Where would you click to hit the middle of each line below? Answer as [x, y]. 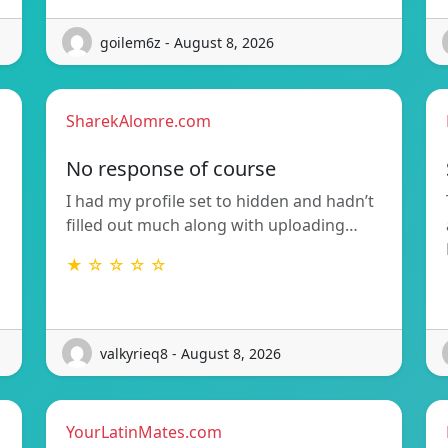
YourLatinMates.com [144, 432]
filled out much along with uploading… [212, 225]
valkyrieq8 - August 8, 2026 [190, 353]
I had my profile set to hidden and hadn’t [220, 201]
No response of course [171, 169]
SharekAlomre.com [138, 121]
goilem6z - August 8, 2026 [187, 42]
